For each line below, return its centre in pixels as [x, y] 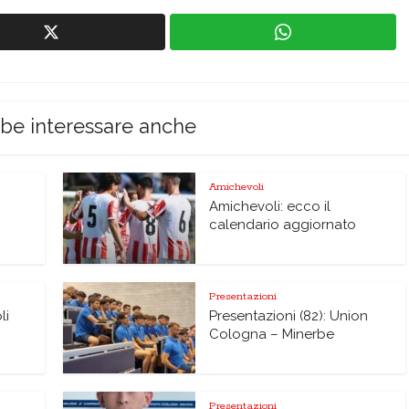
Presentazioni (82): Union [288, 316]
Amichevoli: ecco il [270, 206]
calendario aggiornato [283, 225]
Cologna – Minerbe [272, 334]
